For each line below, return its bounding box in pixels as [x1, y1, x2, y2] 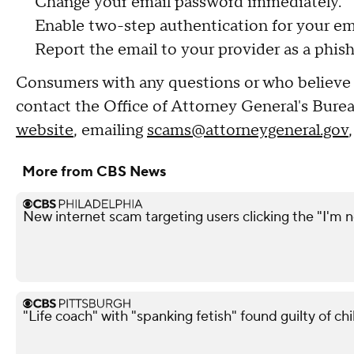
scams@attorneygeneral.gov [147, 119, 348, 141]
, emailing [73, 119, 147, 141]
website [16, 119, 73, 141]
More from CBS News [22, 162, 166, 181]
